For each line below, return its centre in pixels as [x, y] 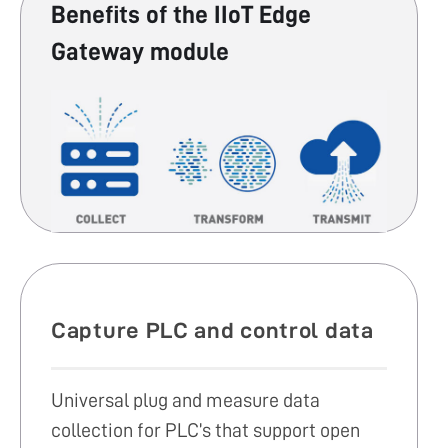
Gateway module [140, 51]
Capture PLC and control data [212, 330]
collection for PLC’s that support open [205, 430]
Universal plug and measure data [185, 400]
